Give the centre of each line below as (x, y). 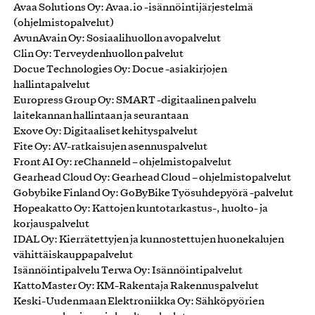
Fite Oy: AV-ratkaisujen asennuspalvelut (110, 147)
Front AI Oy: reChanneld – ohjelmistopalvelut (122, 162)
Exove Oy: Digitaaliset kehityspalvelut (105, 131)
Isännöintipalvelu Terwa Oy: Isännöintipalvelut (128, 270)
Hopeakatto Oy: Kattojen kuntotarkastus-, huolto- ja (141, 208)
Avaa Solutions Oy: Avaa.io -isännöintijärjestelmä (133, 7)
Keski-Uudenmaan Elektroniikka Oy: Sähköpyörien (139, 301)
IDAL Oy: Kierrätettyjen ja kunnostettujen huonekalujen (149, 239)
